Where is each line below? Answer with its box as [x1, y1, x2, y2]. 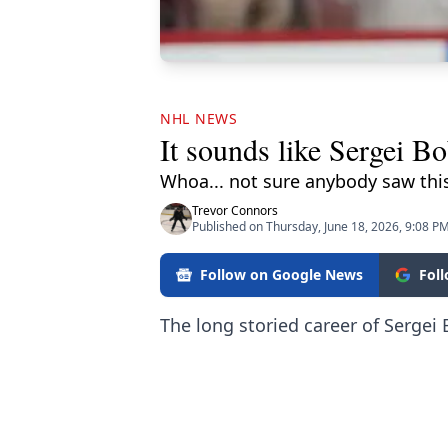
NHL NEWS [160, 109, 238, 128]
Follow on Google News [200, 265, 363, 284]
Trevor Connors [192, 202, 278, 219]
